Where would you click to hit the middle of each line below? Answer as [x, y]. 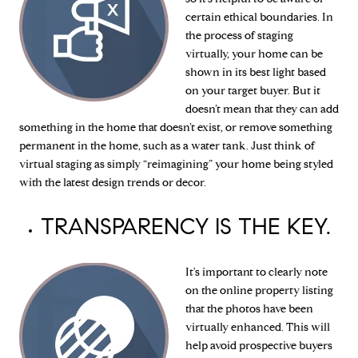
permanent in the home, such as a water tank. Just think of [167, 145]
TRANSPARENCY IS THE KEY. [185, 227]
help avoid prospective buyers [259, 345]
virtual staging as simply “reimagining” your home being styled [176, 164]
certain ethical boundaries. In [259, 17]
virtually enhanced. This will [258, 327]
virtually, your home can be [254, 54]
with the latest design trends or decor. [113, 182]
